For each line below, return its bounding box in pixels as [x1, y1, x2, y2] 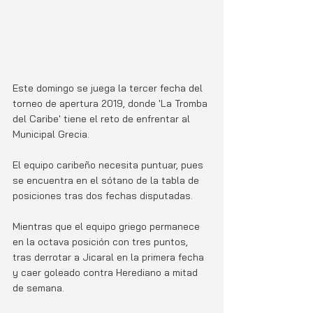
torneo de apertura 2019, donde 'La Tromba [13, 96, 210, 110]
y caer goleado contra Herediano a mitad [13, 265, 201, 279]
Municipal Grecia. [13, 127, 89, 140]
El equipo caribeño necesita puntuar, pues [13, 158, 206, 171]
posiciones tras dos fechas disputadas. [13, 189, 196, 202]
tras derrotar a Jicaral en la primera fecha [13, 250, 207, 263]
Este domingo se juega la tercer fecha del [13, 81, 205, 94]
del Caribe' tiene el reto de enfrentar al [13, 112, 193, 125]
